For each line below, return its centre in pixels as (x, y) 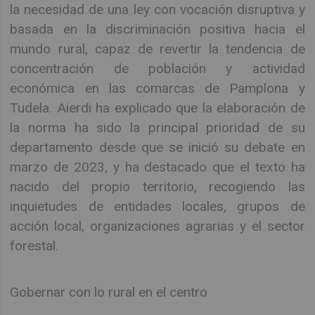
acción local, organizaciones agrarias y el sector (157, 226)
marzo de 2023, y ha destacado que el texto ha (157, 167)
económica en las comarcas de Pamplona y (157, 88)
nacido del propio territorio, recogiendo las (157, 186)
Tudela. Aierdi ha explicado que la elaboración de (157, 108)
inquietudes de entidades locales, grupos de (157, 206)
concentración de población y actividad (157, 68)
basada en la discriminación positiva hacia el (157, 29)
